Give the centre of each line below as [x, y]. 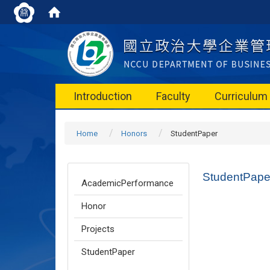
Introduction [103, 96]
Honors [134, 133]
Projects [98, 229]
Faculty [173, 96]
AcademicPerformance [127, 183]
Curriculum [241, 96]
